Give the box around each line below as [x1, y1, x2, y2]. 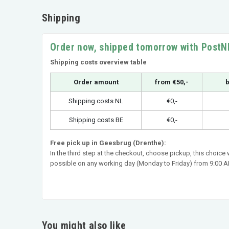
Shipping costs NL [68, 97, 123, 105]
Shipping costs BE [68, 116, 123, 124]
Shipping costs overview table [50, 58, 147, 66]
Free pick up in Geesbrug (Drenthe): [50, 139, 166, 147]
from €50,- [155, 78, 189, 86]
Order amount [73, 78, 119, 86]
